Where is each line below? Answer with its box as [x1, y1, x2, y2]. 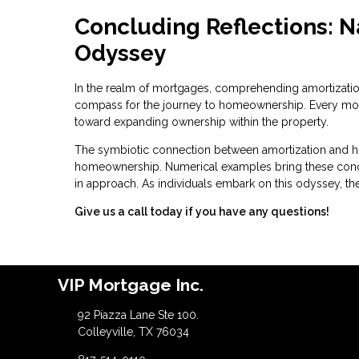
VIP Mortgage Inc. [58, 274, 204, 295]
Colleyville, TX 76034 [77, 325, 189, 338]
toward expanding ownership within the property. [75, 115, 329, 128]
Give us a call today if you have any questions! [75, 204, 329, 218]
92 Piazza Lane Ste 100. [77, 308, 199, 321]
